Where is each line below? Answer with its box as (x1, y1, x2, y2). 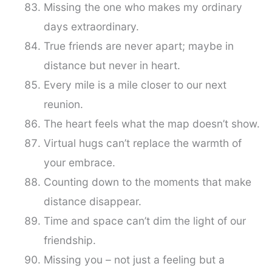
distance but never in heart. (43, 59, 180, 72)
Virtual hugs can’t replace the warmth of (43, 137, 242, 150)
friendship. (43, 234, 96, 247)
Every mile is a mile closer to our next (43, 78, 226, 92)
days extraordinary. (43, 20, 139, 33)
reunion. (43, 98, 83, 111)
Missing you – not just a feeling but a (43, 253, 225, 267)
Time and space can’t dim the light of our (43, 214, 246, 228)
